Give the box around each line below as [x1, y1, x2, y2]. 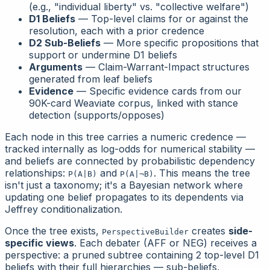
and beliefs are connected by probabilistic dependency [5, 154, 255, 167]
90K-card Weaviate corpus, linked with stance [29, 96, 238, 109]
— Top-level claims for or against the [75, 12, 248, 25]
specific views [5, 236, 74, 249]
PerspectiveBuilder [102, 227, 189, 236]
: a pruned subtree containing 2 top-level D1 [58, 248, 259, 261]
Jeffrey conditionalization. [5, 202, 122, 215]
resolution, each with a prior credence [29, 24, 204, 37]
